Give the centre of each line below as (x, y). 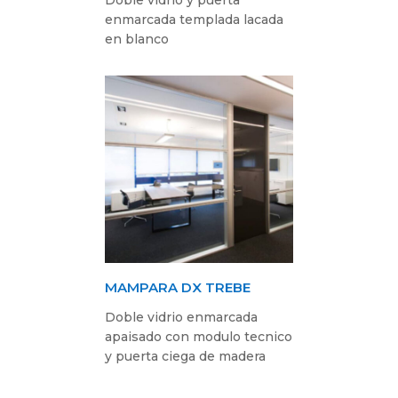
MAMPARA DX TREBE (178, 287)
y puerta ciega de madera (186, 356)
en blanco (137, 39)
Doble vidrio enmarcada (182, 317)
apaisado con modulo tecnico (199, 336)
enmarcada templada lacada (195, 19)
